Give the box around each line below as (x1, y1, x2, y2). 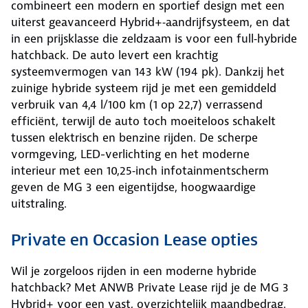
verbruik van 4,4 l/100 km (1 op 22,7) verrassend (11, 96, 263, 112)
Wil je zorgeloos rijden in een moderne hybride (11, 263, 256, 278)
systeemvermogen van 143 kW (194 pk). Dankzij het (11, 63, 285, 79)
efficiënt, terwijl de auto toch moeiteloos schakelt (11, 113, 276, 129)
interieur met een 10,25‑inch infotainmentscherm (11, 162, 269, 178)
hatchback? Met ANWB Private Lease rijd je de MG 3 (11, 279, 289, 295)
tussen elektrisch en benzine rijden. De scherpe (11, 129, 258, 145)
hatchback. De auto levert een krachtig (11, 47, 218, 63)
